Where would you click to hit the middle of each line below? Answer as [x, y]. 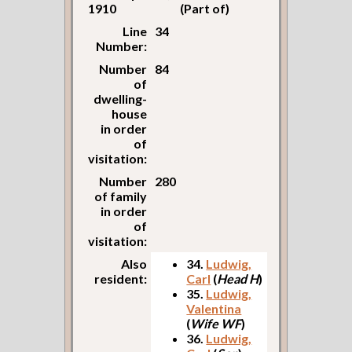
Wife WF [216, 324]
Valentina [214, 309]
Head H [238, 279]
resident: [121, 279]
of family [121, 196]
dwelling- [121, 99]
